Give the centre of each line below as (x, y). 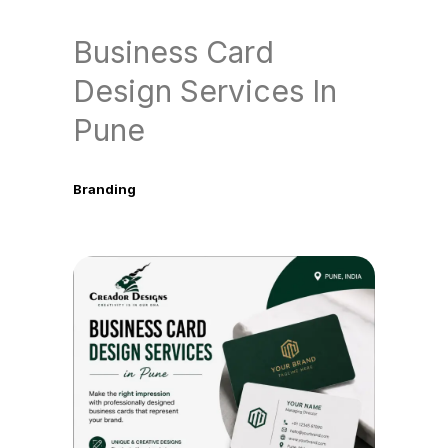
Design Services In (204, 91)
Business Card (173, 52)
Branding (104, 188)
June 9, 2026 (114, 211)
